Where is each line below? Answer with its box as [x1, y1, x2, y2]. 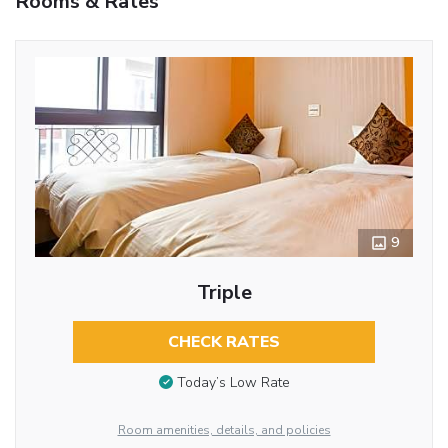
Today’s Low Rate [176, 373, 290, 393]
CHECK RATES [168, 330, 280, 353]
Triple [196, 278, 252, 306]
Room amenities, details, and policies [117, 421, 331, 438]
